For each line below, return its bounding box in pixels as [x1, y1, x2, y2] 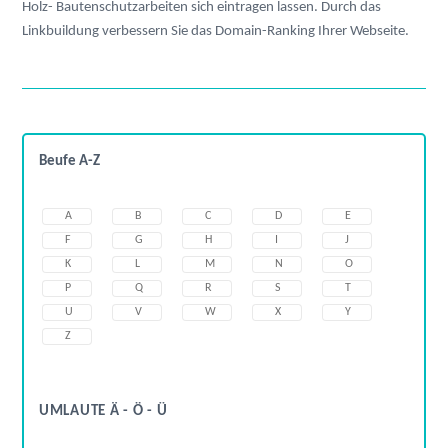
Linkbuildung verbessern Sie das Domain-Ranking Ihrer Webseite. [22, 24, 409, 40]
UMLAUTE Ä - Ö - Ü [39, 403, 168, 419]
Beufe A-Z [39, 154, 100, 170]
